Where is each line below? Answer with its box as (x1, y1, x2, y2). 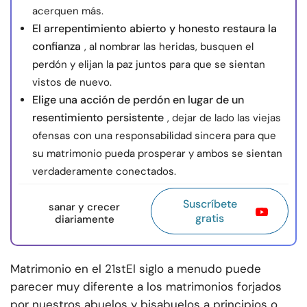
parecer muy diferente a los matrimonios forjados (10, 279, 282, 295)
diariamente (54, 212, 114, 227)
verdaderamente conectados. (32, 164, 176, 179)
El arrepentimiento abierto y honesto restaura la (32, 21, 277, 36)
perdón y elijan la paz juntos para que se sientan (32, 58, 265, 72)
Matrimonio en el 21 (10, 261, 115, 277)
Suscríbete (182, 197, 237, 212)
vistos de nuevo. (32, 75, 112, 90)
